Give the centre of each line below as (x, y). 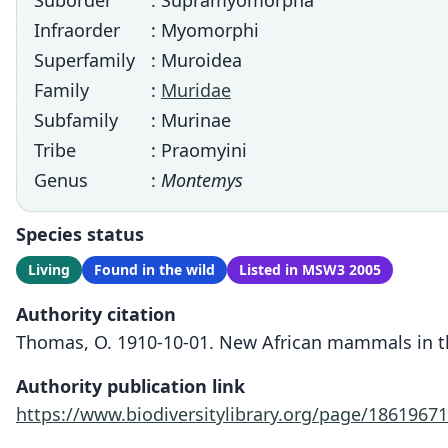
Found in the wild (154, 269)
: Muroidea (196, 60)
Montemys (202, 180)
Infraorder (77, 30)
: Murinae (191, 120)
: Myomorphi (205, 30)
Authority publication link (130, 386)
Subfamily (76, 120)
